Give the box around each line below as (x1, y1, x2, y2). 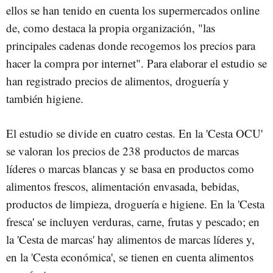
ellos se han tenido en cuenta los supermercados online (6, 2, 260, 18)
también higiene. (6, 91, 83, 106)
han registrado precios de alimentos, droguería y (6, 73, 229, 88)
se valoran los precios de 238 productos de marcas (6, 143, 239, 158)
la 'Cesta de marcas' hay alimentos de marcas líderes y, (6, 232, 255, 247)
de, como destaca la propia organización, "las (6, 20, 215, 35)
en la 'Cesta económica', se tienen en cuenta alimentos (6, 249, 253, 264)
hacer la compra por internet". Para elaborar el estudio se (6, 55, 267, 71)
